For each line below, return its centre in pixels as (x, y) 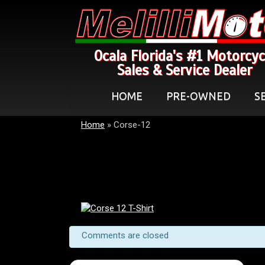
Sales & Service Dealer (185, 70)
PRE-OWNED (198, 96)
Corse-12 (132, 125)
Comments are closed (125, 236)
